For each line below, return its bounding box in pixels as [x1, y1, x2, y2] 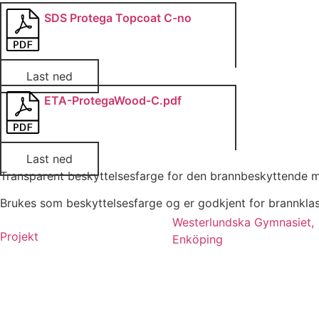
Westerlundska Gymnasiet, [172, 214, 314, 229]
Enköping [172, 231, 223, 246]
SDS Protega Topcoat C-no [44, 10, 192, 25]
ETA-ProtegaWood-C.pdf [44, 93, 182, 108]
